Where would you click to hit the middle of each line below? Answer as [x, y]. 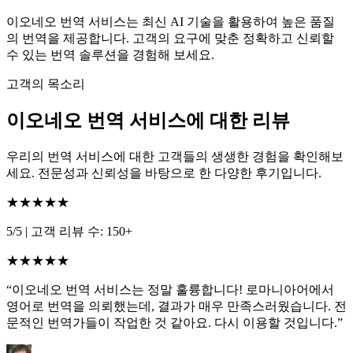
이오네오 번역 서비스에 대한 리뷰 [148, 121]
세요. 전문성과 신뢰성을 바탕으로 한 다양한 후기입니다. [164, 173]
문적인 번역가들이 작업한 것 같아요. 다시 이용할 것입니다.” [175, 323]
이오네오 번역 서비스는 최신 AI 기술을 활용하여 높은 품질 [171, 21]
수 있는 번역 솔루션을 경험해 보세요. [110, 54]
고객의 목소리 [46, 84]
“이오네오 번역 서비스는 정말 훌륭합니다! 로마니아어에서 [170, 290]
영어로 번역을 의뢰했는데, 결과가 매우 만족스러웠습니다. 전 [176, 307]
